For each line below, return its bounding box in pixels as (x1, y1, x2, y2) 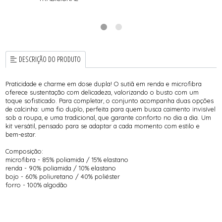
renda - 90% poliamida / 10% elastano (5, 164, 118, 172)
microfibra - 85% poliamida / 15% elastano (5, 155, 131, 164)
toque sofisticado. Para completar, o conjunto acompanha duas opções (5, 96, 214, 105)
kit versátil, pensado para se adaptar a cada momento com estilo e (5, 121, 200, 130)
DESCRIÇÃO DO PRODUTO (19, 54, 81, 64)
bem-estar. (5, 130, 37, 138)
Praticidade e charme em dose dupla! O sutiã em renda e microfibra (5, 79, 202, 88)
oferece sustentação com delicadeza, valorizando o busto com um (5, 88, 199, 96)
